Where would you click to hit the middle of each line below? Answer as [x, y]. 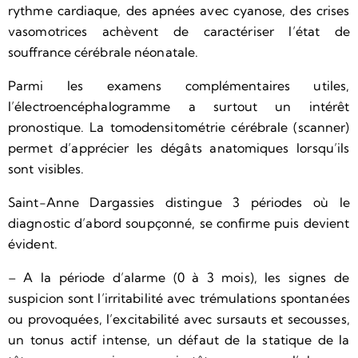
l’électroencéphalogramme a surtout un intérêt [179, 106]
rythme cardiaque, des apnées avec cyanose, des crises [179, 10]
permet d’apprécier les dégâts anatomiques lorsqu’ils [179, 147]
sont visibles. [46, 168]
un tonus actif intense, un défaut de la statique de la [179, 339]
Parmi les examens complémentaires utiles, [179, 85]
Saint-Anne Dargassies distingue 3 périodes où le [179, 202]
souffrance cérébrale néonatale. [103, 52]
